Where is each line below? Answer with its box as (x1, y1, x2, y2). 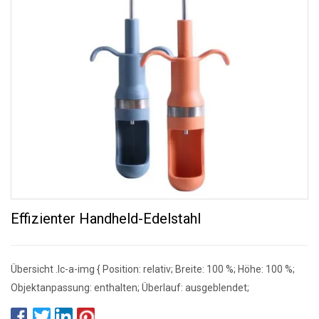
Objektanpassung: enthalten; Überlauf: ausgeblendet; (11, 281, 249, 293)
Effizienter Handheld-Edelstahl (11, 209, 201, 227)
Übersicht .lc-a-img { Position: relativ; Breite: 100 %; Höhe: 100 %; (11, 263, 295, 275)
